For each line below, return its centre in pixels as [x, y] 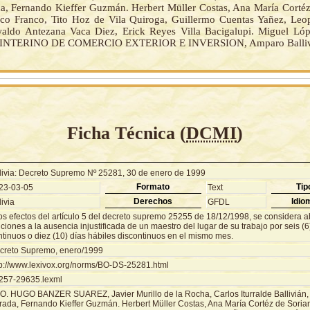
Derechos [153, 201]
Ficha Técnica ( [127, 133]
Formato [153, 186]
